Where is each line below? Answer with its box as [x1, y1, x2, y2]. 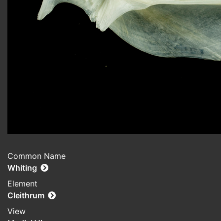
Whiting [7, 163, 37, 173]
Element [7, 179, 37, 189]
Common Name [7, 151, 66, 161]
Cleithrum [7, 190, 44, 201]
